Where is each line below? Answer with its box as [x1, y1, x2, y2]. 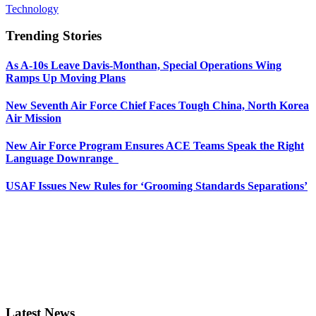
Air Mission [6, 111, 61, 124]
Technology [6, 2, 59, 15]
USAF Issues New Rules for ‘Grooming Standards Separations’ [6, 180, 308, 193]
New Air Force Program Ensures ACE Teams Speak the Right [6, 140, 304, 152]
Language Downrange [6, 152, 119, 165]
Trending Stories [6, 28, 102, 44]
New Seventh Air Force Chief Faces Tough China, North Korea [6, 99, 309, 111]
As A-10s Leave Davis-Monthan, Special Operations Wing [6, 59, 281, 71]
